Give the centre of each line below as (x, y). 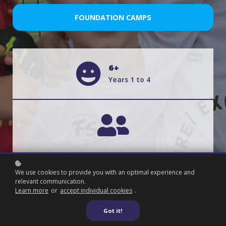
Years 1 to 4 (129, 80)
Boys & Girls (113, 167)
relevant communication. (50, 181)
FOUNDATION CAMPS (113, 18)
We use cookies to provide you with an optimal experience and (105, 172)
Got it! (113, 211)
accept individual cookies (96, 190)
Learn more (32, 190)
